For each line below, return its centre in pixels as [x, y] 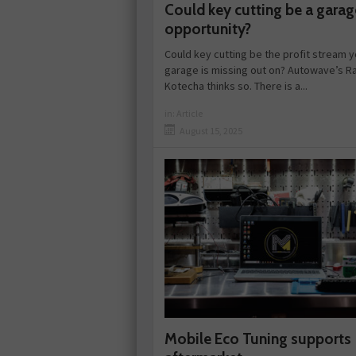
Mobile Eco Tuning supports [258, 339]
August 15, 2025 [211, 131]
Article [190, 114]
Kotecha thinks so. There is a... [236, 86]
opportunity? [208, 29]
